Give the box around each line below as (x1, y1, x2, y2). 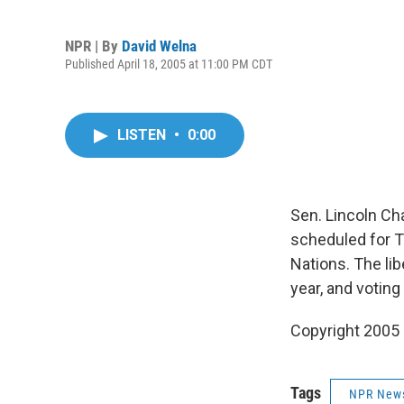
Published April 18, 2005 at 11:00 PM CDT (65, 56, 272, 71)
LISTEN (117, 126, 170, 143)
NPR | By (65, 36, 122, 55)
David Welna (122, 36, 197, 55)
